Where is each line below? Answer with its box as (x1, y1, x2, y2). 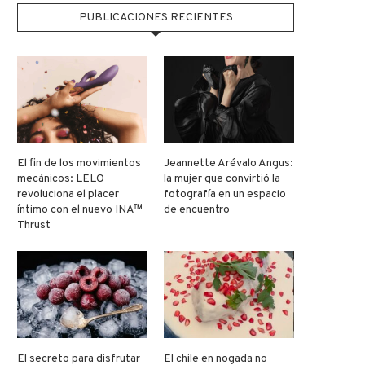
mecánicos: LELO (17, 172, 104, 187)
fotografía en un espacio (164, 187, 287, 202)
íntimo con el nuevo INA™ (17, 203, 143, 218)
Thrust (17, 218, 51, 233)
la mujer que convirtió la (164, 172, 281, 187)
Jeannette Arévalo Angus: (164, 156, 294, 171)
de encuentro (164, 203, 231, 218)
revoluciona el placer (17, 187, 119, 202)
